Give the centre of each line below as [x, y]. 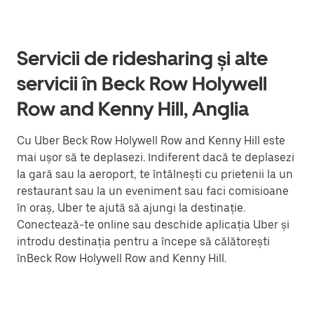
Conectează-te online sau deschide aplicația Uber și [153, 225]
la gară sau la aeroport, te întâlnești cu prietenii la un [155, 174]
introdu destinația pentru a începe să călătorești [143, 241]
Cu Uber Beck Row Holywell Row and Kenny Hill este [151, 141]
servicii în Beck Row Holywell [142, 83]
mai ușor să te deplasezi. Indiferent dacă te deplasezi [156, 157]
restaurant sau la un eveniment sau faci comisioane [153, 191]
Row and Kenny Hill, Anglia [133, 109]
